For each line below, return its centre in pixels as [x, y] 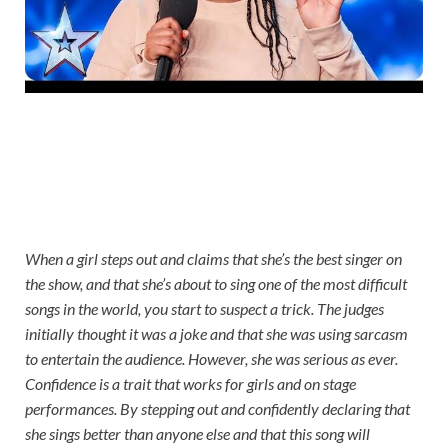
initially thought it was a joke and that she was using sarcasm [216, 334]
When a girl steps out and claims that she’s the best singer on [213, 259]
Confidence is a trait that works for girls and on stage [190, 384]
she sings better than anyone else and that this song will [197, 434]
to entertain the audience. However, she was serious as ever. [211, 359]
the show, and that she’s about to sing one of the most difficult [216, 284]
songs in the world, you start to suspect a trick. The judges [204, 309]
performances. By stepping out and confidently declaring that [217, 409]
